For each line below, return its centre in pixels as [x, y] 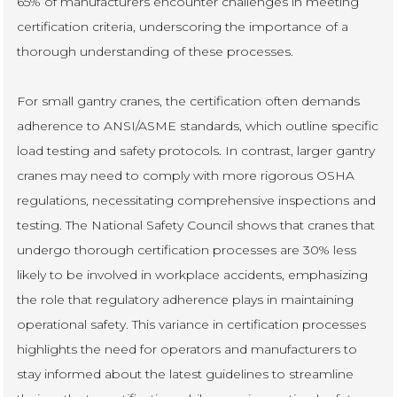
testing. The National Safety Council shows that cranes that [196, 225]
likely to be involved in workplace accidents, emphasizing [193, 274]
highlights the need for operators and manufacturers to [187, 349]
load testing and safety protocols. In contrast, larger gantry [196, 150]
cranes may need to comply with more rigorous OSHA [186, 175]
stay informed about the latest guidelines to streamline [186, 374]
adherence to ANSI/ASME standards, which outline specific [198, 125]
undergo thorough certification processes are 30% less [187, 249]
